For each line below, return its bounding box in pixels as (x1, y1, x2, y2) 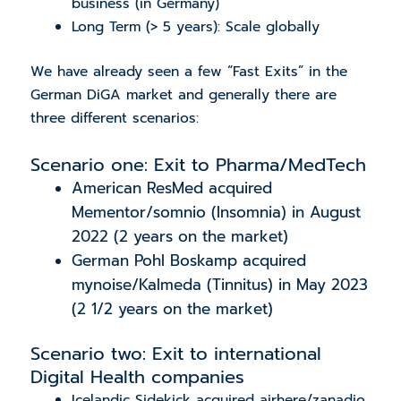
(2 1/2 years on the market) (72, 296, 274, 320)
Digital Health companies (30, 363, 244, 390)
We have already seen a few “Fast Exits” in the (30, 60, 347, 82)
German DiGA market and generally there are (30, 83, 337, 106)
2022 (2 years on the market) (72, 224, 289, 248)
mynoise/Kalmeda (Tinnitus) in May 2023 (72, 272, 369, 296)
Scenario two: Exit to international (30, 339, 321, 367)
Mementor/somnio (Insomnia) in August (72, 200, 362, 224)
